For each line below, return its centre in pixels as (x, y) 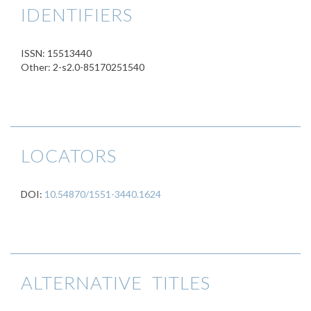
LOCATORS (69, 155)
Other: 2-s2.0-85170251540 (83, 67)
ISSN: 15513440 (56, 53)
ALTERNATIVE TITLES (116, 283)
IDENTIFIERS (77, 15)
